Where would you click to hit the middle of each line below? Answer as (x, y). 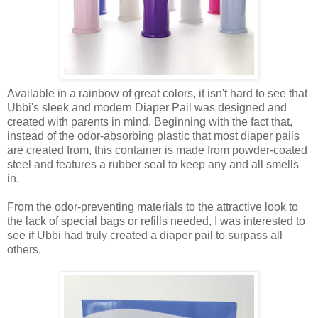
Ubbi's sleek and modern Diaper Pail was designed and (147, 107)
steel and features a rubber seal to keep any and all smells (153, 164)
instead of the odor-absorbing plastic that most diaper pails (153, 136)
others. (24, 249)
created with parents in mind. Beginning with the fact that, (150, 121)
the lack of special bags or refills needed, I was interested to (156, 221)
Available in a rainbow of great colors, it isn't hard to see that (157, 93)
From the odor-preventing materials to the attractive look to (153, 207)
